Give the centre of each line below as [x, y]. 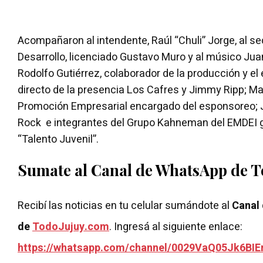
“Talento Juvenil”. [58, 139]
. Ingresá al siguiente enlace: [177, 227]
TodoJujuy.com [71, 227]
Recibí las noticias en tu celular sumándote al [125, 206]
